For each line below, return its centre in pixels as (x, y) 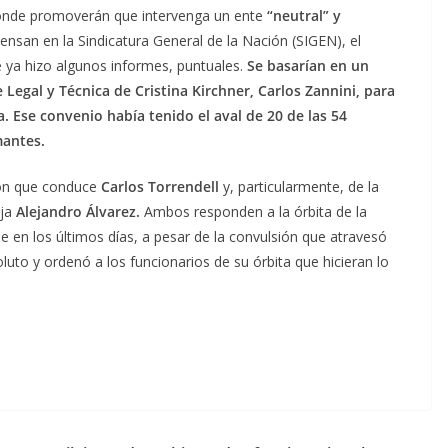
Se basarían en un (306, 65)
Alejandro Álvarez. (78, 211)
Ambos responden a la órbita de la (255, 211)
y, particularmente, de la (301, 186)
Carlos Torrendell (160, 186)
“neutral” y (304, 15)
